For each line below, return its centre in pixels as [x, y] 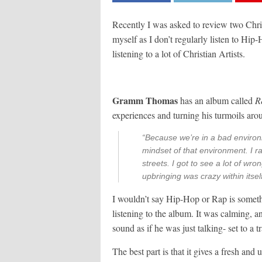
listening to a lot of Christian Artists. [179, 54]
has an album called [216, 100]
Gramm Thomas [145, 100]
